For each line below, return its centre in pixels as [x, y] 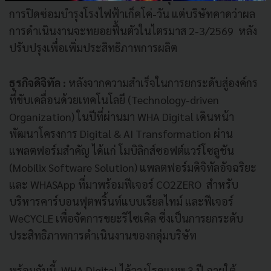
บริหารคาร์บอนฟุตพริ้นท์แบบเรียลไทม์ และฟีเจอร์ [121, 201]
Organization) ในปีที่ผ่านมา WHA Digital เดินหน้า [122, 116]
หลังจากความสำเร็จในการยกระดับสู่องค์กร [162, 82]
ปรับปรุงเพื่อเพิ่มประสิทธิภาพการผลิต [93, 47]
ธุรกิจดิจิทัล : [38, 82]
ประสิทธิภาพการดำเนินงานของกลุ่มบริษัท [103, 235]
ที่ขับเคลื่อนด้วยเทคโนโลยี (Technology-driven [114, 99]
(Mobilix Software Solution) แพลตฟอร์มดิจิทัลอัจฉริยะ [133, 167]
